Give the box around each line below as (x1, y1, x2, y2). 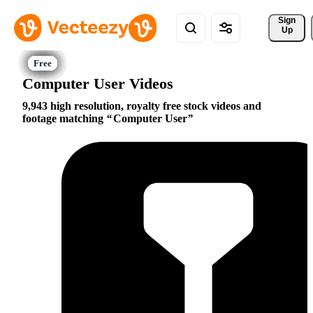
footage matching (22, 112, 106, 125)
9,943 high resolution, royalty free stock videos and (22, 100, 261, 112)
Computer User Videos (22, 74, 173, 92)
